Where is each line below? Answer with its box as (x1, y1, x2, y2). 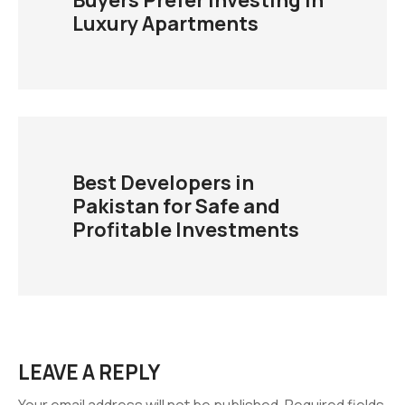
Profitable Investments (72, 216, 299, 244)
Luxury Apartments (72, 10, 259, 38)
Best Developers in (72, 169, 254, 197)
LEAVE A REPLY (18, 358, 160, 387)
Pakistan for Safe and (72, 193, 280, 221)
